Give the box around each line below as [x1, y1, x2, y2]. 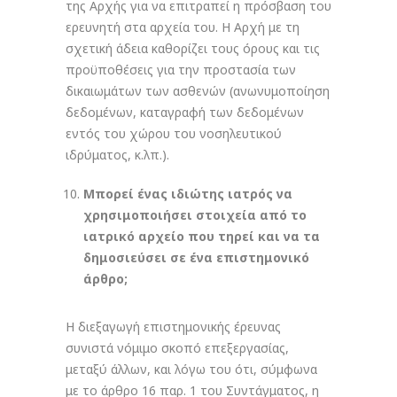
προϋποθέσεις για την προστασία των [66, 61, 296, 78]
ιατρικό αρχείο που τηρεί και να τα [83, 228, 320, 245]
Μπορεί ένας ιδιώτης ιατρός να [83, 185, 292, 202]
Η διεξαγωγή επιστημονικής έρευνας [66, 318, 281, 335]
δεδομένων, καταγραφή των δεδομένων [66, 104, 304, 121]
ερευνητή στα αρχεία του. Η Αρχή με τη [66, 19, 300, 35]
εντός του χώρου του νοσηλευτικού [66, 125, 282, 142]
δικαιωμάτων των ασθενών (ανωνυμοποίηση [66, 82, 330, 99]
